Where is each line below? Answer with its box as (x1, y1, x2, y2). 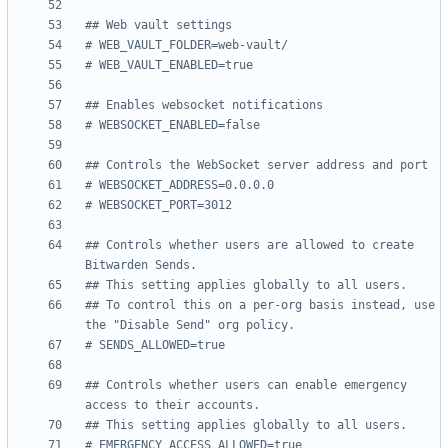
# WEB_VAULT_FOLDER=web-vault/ (85, 38, 288, 53)
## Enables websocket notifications (85, 98, 323, 113)
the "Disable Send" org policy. (85, 318, 295, 333)
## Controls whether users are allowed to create (85, 238, 414, 253)
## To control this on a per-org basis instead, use (85, 298, 435, 313)
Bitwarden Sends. (85, 258, 197, 273)
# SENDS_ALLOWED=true (85, 338, 225, 353)
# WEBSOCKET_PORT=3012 (85, 198, 232, 213)
